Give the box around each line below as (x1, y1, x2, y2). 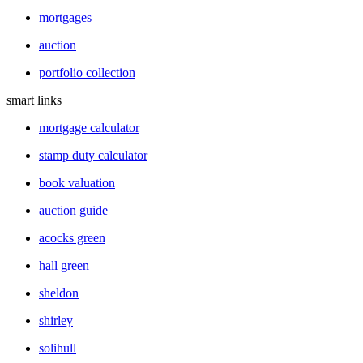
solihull (39, 341, 76, 356)
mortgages (39, 11, 92, 25)
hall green (39, 258, 89, 273)
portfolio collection (39, 66, 135, 80)
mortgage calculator (39, 121, 139, 135)
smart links (6, 93, 62, 108)
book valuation (39, 176, 115, 190)
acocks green (39, 231, 105, 246)
